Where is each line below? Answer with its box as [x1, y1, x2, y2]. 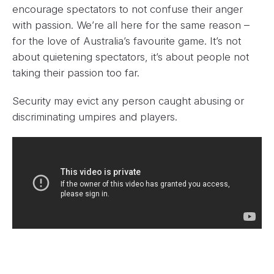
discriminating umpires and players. [12, 110, 177, 123]
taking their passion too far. [12, 66, 139, 79]
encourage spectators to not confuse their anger [12, 2, 243, 15]
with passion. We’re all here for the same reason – [12, 18, 250, 31]
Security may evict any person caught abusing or [12, 94, 244, 107]
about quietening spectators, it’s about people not [12, 50, 249, 63]
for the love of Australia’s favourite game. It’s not [12, 34, 241, 47]
